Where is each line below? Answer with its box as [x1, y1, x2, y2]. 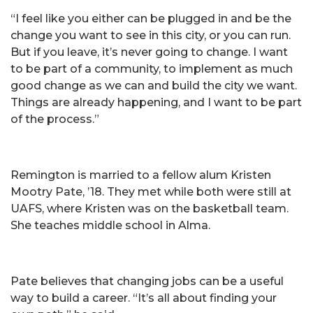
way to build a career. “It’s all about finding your [10, 291, 277, 305]
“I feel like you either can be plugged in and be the [10, 11, 291, 25]
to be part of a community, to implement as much [10, 61, 293, 75]
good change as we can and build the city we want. [10, 78, 297, 92]
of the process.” [10, 112, 99, 126]
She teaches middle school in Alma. [10, 218, 210, 232]
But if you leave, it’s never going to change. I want [10, 45, 288, 59]
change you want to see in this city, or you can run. [10, 28, 291, 42]
